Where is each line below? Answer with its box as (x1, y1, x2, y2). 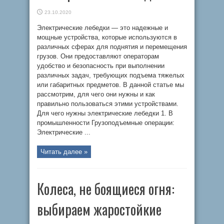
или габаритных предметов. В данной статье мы (37, 81, 184, 88)
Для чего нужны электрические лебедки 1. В (37, 109, 173, 117)
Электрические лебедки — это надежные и (37, 24, 168, 31)
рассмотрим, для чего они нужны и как (37, 90, 155, 98)
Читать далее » (40, 148, 87, 155)
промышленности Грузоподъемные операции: (37, 119, 174, 126)
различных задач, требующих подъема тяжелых (37, 71, 184, 79)
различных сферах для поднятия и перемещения (37, 43, 187, 50)
